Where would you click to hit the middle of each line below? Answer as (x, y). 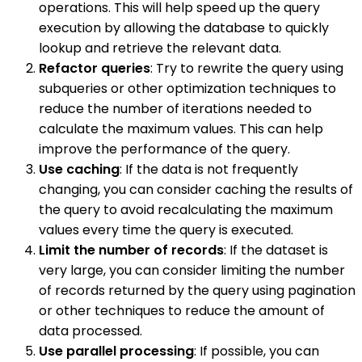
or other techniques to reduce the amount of (182, 310)
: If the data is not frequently (209, 169)
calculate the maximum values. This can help (181, 128)
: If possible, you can (257, 351)
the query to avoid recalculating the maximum (186, 209)
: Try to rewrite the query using (247, 68)
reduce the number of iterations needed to (175, 108)
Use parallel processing (116, 351)
